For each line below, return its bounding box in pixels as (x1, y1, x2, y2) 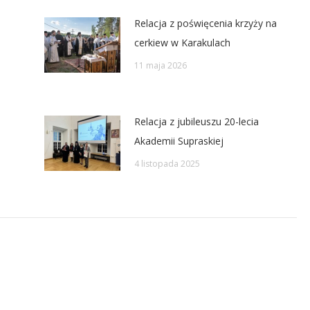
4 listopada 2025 (134, 158, 200, 170)
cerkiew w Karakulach (134, 36, 230, 49)
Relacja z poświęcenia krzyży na (134, 17, 277, 30)
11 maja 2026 (134, 60, 187, 71)
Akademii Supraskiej (134, 134, 224, 147)
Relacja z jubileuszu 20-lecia (134, 115, 259, 128)
